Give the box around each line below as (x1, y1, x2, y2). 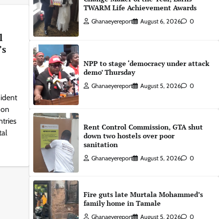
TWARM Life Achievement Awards (83, 3, 197, 13)
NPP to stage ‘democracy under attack (83, 58, 209, 68)
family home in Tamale (83, 198, 161, 208)
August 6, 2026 (140, 18, 181, 25)
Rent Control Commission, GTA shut (83, 122, 203, 131)
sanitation (83, 139, 118, 149)
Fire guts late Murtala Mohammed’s (83, 189, 203, 199)
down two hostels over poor (83, 131, 175, 140)
